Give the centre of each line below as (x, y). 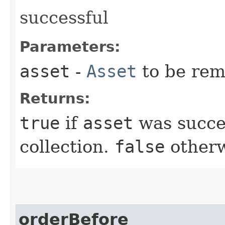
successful (64, 18)
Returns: (55, 98)
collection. (67, 147)
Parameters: (70, 47)
